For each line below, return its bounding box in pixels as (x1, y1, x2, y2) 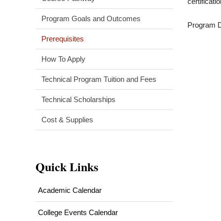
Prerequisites (41, 34, 84, 43)
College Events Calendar (38, 208, 118, 217)
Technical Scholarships (41, 95, 115, 104)
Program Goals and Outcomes (41, 14, 141, 23)
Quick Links (36, 157, 98, 175)
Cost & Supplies (41, 115, 93, 124)
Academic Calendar (38, 185, 102, 194)
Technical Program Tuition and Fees (41, 74, 156, 83)
